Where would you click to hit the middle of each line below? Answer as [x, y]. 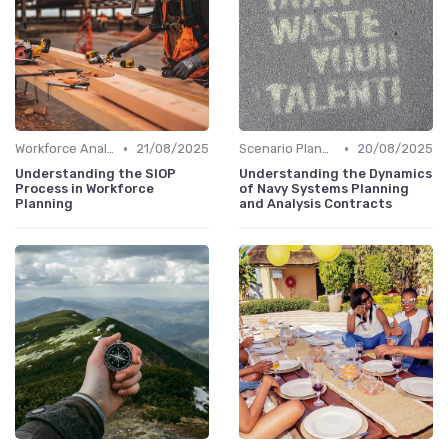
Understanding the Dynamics [335, 174]
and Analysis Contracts [315, 204]
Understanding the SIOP [95, 174]
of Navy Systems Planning [324, 189]
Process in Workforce [84, 189]
